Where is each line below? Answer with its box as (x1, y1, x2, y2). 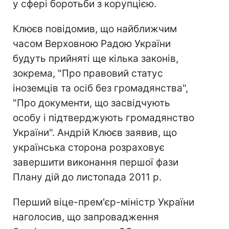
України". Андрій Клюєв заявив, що (13, 127, 177, 139)
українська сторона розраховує (13, 142, 165, 153)
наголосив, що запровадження (13, 211, 159, 223)
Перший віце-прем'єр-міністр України (13, 196, 194, 208)
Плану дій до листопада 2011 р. (13, 171, 162, 183)
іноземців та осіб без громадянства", (13, 82, 188, 94)
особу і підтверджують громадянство (13, 112, 194, 124)
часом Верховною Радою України (13, 38, 171, 50)
